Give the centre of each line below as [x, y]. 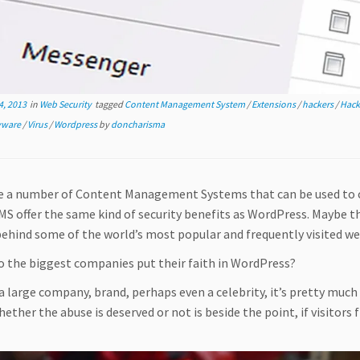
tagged [109, 104]
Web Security [66, 104]
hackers [319, 104]
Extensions [274, 104]
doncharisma [138, 124]
